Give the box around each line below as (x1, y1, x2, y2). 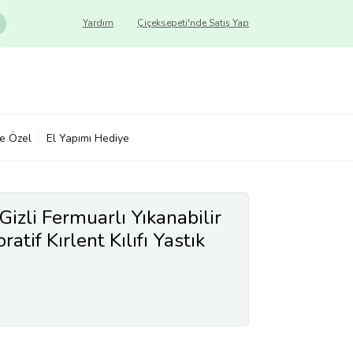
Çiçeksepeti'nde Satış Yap (137, 17, 249, 29)
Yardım (83, 17, 113, 29)
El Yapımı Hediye (46, 130, 129, 146)
